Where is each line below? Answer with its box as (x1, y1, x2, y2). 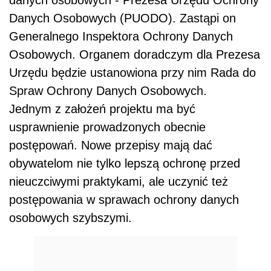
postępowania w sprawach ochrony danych (9, 193, 239, 207)
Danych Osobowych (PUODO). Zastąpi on (9, 11, 236, 25)
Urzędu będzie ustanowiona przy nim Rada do (9, 66, 256, 80)
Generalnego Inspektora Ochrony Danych (9, 30, 233, 44)
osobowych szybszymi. (9, 211, 135, 225)
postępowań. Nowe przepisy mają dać (9, 139, 212, 152)
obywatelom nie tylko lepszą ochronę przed (9, 157, 240, 171)
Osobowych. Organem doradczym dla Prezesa (9, 48, 260, 62)
